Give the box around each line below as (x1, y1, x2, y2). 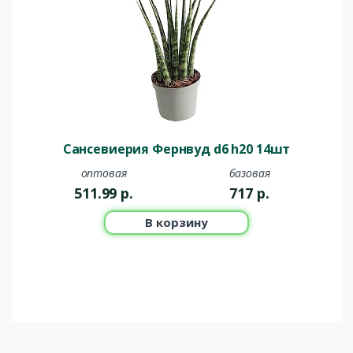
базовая (229, 165, 270, 181)
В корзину (145, 214, 208, 231)
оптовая (80, 165, 127, 181)
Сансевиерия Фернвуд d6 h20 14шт (62, 140, 291, 158)
